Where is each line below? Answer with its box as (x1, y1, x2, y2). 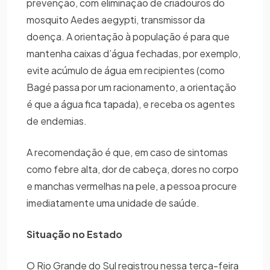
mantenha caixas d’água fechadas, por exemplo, (27, 47, 240, 60)
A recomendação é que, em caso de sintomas (27, 146, 228, 159)
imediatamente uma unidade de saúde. (27, 196, 203, 210)
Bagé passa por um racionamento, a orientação (27, 81, 236, 94)
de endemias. (27, 115, 92, 128)
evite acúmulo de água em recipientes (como (27, 64, 225, 77)
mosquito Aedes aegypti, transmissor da (27, 13, 205, 27)
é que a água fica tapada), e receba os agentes (27, 98, 235, 111)
